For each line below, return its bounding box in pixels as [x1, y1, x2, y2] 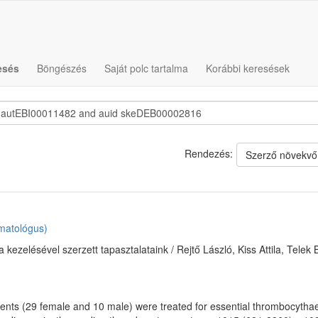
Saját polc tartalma [104, 61, 188, 75]
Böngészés [37, 61, 87, 75]
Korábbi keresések [206, 61, 290, 75]
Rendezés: [185, 146, 233, 160]
